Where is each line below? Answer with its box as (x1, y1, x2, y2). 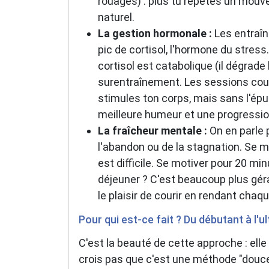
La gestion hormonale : (98, 26, 212, 40)
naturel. (98, 10, 134, 23)
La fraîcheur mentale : (98, 124, 207, 137)
